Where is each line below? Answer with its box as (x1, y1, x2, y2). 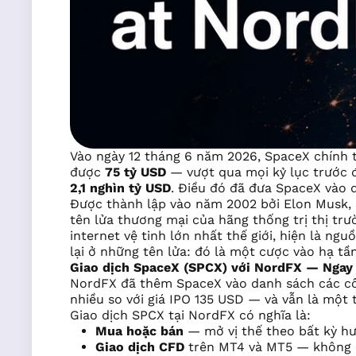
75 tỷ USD (105, 164, 166, 180)
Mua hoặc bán (95, 323, 184, 339)
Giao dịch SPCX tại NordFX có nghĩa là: (70, 308, 311, 323)
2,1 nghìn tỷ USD (70, 180, 171, 196)
